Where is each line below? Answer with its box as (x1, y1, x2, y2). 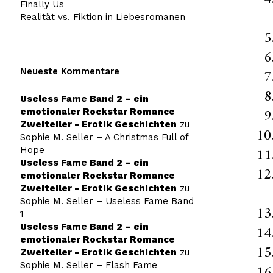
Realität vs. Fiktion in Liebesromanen (19, 11, 185, 23)
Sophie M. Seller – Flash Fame (19, 259, 157, 271)
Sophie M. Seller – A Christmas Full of (19, 131, 188, 143)
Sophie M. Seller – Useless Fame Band (19, 195, 194, 207)
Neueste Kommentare (19, 65, 119, 77)
